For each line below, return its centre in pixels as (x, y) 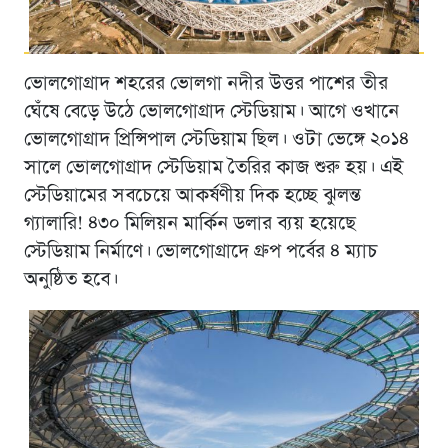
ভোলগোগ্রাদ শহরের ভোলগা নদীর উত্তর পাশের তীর (205, 84)
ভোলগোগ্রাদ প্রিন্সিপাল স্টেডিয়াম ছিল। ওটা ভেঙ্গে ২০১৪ (216, 140)
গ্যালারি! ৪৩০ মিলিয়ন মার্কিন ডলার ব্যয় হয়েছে (189, 224)
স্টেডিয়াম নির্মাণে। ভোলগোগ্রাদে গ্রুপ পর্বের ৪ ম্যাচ (200, 252)
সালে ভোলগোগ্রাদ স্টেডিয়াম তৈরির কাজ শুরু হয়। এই (213, 168)
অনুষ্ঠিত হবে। (70, 280)
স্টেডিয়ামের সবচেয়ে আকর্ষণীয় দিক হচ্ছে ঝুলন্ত (192, 196)
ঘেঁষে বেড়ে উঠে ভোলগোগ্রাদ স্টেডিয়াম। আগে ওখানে (211, 112)
